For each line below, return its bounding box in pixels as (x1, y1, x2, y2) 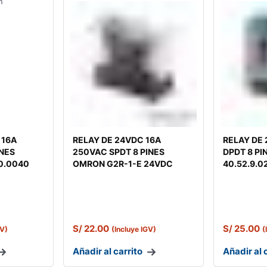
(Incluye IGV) (111, 225, 157, 234)
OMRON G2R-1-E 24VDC (73, 159, 173, 169)
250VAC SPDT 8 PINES (73, 147, 165, 157)
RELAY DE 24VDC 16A (73, 135, 162, 145)
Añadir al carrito (73, 246, 143, 257)
